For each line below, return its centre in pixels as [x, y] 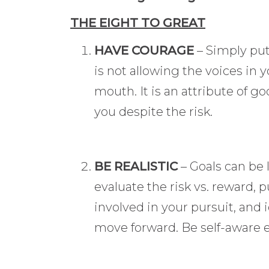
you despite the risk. [153, 111]
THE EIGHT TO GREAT [138, 23]
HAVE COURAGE [146, 50]
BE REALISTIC [138, 166]
